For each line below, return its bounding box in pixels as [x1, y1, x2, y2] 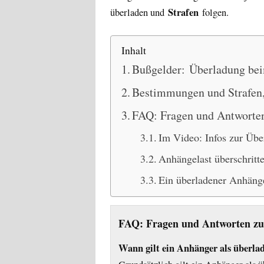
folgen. [199, 5, 229, 19]
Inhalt [121, 43, 146, 57]
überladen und [110, 5, 168, 19]
